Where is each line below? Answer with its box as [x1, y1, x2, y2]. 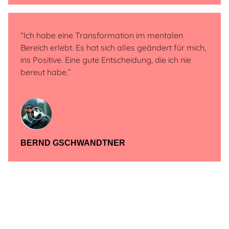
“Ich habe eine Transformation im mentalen [20, 30, 183, 41]
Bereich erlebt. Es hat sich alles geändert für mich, [20, 42, 206, 53]
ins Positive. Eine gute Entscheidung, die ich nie [20, 55, 191, 65]
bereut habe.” [20, 67, 71, 78]
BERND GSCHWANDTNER [20, 138, 125, 147]
